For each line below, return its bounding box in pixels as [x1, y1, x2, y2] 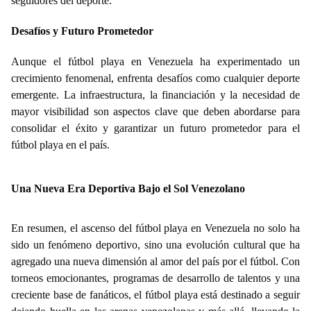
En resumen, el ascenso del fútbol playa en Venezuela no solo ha [11, 222, 300, 235]
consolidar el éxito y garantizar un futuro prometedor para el [11, 122, 300, 135]
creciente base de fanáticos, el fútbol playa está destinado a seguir [11, 289, 300, 301]
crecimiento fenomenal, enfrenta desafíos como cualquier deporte [11, 72, 300, 85]
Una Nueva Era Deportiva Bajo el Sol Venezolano [11, 183, 245, 195]
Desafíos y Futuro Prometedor [11, 25, 153, 37]
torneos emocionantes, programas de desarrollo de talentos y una [11, 272, 300, 285]
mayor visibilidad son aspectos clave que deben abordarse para [11, 106, 300, 118]
